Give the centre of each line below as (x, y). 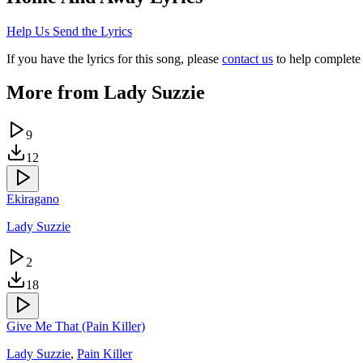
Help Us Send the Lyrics (69, 31)
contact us (248, 58)
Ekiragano (33, 199)
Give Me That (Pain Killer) (76, 327)
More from (55, 93)
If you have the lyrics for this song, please (113, 58)
